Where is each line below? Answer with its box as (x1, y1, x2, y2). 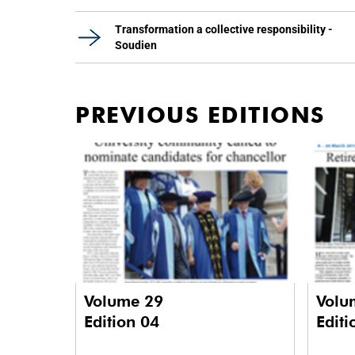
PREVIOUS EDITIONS (75, 101, 325, 128)
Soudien (115, 39, 157, 52)
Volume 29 (84, 292, 168, 311)
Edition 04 (84, 312, 159, 332)
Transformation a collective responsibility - (115, 23, 333, 36)
